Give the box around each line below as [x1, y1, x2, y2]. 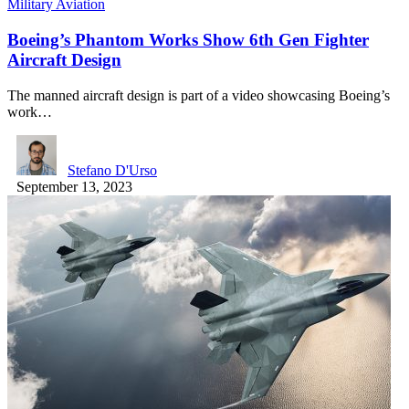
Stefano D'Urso [68, 162, 157, 178]
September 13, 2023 [16, 178, 132, 194]
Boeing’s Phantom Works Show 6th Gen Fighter [7, 29, 369, 49]
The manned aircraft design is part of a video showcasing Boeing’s [7, 87, 390, 103]
